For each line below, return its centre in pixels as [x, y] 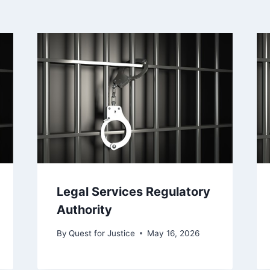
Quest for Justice [102, 233]
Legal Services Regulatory [133, 192]
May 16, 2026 [173, 233]
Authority [84, 210]
